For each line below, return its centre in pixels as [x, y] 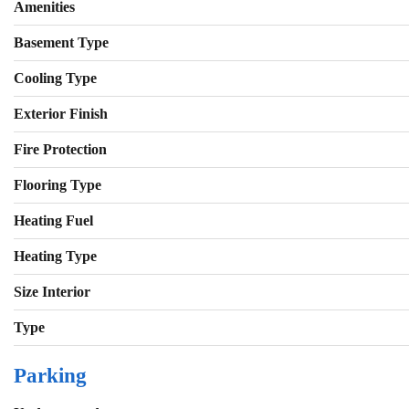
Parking [50, 376]
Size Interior [52, 292]
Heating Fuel [53, 221]
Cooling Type [55, 79]
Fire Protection [60, 150]
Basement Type [61, 43]
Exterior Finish [61, 114]
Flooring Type [58, 185]
